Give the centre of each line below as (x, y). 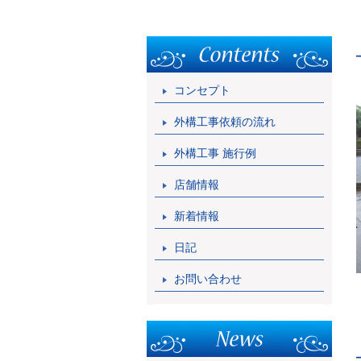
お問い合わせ (208, 279)
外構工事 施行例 (215, 153)
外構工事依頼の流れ (225, 122)
